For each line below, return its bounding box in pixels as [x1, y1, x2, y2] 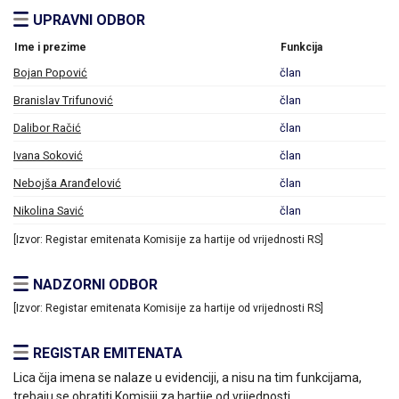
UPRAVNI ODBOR [33, 11, 145, 28]
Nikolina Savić [13, 203, 84, 217]
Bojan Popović [13, 65, 87, 79]
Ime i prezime [14, 40, 86, 53]
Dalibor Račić [13, 120, 81, 134]
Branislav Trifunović [13, 93, 113, 107]
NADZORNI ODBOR [33, 275, 158, 293]
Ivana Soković [13, 148, 83, 162]
